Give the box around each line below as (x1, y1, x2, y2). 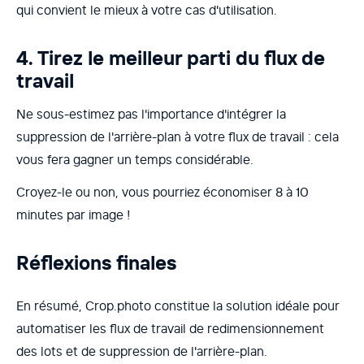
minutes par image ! (16, 206, 130, 223)
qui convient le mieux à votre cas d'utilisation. (16, 2, 277, 19)
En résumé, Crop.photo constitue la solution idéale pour (16, 297, 340, 314)
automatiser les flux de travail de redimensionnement (16, 320, 324, 337)
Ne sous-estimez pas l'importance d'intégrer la (16, 106, 286, 123)
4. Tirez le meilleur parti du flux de (16, 45, 325, 71)
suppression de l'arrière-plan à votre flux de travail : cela (16, 128, 339, 145)
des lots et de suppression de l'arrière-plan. (16, 343, 267, 360)
